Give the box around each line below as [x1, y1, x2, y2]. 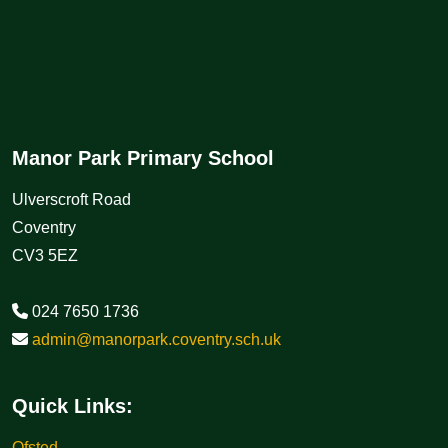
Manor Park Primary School [12, 147, 274, 170]
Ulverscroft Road [12, 191, 131, 209]
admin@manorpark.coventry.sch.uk [32, 331, 281, 349]
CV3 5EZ [12, 247, 78, 265]
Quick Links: [12, 395, 133, 418]
